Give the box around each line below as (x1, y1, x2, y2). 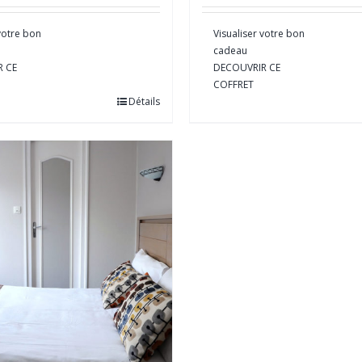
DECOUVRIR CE (213, 60, 280, 74)
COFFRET (213, 77, 254, 91)
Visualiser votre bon (213, 26, 305, 40)
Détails (128, 94, 160, 108)
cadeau (213, 43, 247, 57)
